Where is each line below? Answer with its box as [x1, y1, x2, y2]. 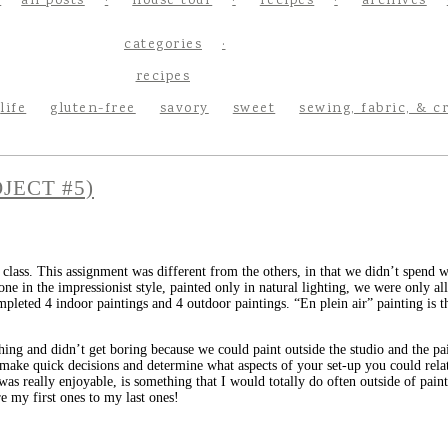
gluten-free [50, 99, 136, 119]
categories [124, 35, 202, 55]
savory [159, 99, 209, 119]
